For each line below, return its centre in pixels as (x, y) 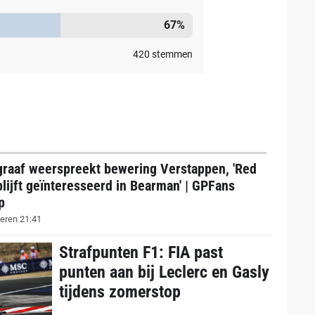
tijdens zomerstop (120, 292)
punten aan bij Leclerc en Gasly (164, 272)
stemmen (171, 54)
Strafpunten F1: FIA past (141, 253)
